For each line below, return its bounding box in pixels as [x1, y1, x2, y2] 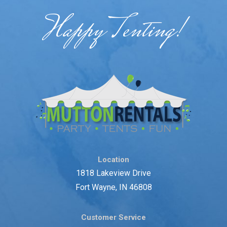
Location [98, 155, 129, 165]
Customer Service [81, 213, 146, 222]
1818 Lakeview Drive [76, 168, 151, 178]
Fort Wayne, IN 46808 [75, 182, 152, 193]
